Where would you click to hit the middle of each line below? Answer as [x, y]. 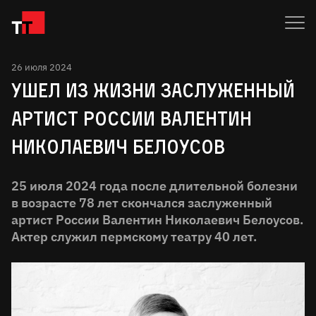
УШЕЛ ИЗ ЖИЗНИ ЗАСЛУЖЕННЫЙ [153, 90]
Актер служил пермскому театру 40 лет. [134, 237]
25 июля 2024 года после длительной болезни [154, 186]
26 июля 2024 [42, 67]
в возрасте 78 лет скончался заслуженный [142, 203]
